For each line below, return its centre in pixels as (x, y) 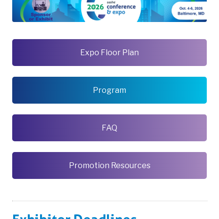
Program (109, 90)
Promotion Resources (109, 165)
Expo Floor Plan (109, 52)
